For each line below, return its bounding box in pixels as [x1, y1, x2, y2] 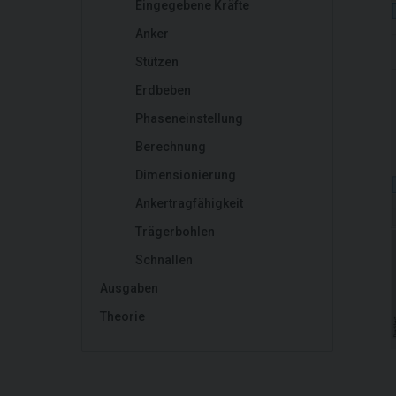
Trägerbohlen [135, 225, 215, 239]
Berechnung [135, 140, 206, 154]
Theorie [100, 309, 145, 324]
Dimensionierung [135, 168, 236, 182]
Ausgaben [100, 281, 158, 295]
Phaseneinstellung [135, 111, 243, 126]
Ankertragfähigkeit [135, 196, 243, 210]
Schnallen [135, 253, 193, 267]
